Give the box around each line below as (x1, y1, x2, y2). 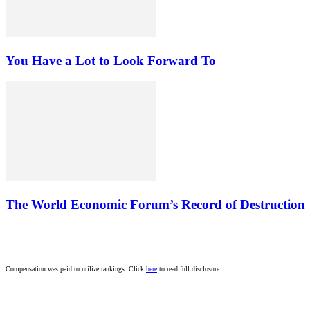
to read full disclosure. (157, 264, 221, 273)
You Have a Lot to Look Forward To (6, 53, 216, 68)
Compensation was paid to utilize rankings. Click (6, 264, 146, 273)
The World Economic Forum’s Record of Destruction (6, 197, 305, 212)
